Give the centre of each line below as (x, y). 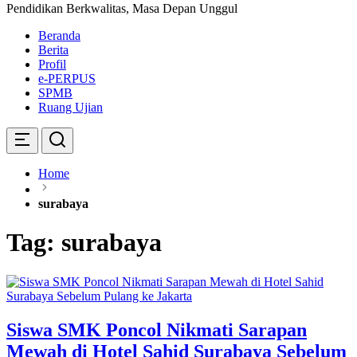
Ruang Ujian (71, 107)
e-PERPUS (67, 78)
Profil (52, 64)
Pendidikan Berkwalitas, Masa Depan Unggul (122, 8)
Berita (53, 50)
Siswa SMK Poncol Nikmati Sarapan (157, 330)
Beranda (59, 35)
